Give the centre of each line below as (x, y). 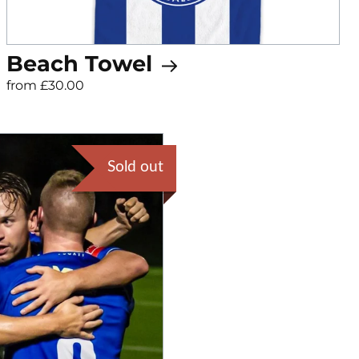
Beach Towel (82, 64)
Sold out (135, 167)
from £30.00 (45, 86)
